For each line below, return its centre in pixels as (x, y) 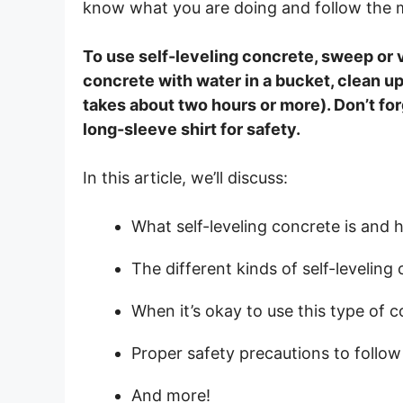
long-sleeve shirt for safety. (192, 130)
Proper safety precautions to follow (266, 354)
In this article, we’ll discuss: (185, 178)
